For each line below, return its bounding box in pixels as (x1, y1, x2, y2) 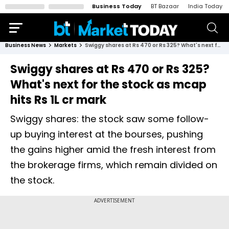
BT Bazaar (151, 2, 179, 10)
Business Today (92, 2, 142, 10)
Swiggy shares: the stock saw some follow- (10, 112, 209, 125)
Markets (54, 41, 77, 49)
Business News (5, 41, 46, 49)
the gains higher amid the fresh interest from (10, 143, 216, 156)
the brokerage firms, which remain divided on (10, 158, 217, 171)
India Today (188, 2, 222, 10)
